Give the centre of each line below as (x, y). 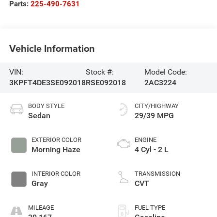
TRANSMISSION (157, 174)
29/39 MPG (154, 116)
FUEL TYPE (150, 208)
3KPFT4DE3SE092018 (47, 83)
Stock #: (100, 72)
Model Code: (166, 72)
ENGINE (146, 140)
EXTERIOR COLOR (56, 140)
